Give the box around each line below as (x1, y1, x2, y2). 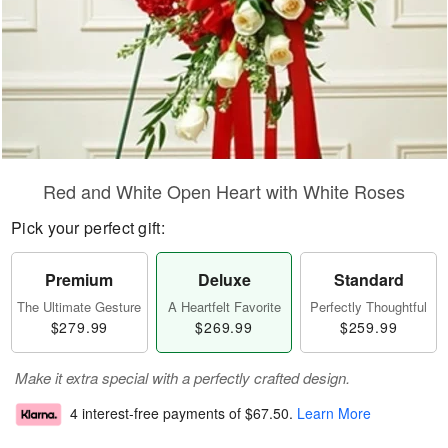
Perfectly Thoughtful (310, 297, 428, 316)
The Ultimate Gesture (17, 297, 142, 316)
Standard (333, 268, 404, 291)
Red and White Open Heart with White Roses (43, 178, 405, 204)
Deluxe (197, 268, 251, 291)
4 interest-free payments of (70, 403, 245, 424)
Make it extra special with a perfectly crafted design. (15, 367, 350, 388)
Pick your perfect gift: (11, 216, 165, 239)
